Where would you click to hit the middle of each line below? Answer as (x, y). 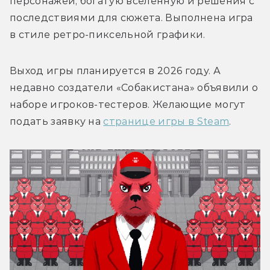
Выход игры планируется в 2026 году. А (115, 71)
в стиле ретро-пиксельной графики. (108, 34)
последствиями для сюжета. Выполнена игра (131, 17)
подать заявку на (57, 121)
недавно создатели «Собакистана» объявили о (134, 87)
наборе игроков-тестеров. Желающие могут (128, 104)
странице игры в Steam (166, 121)
